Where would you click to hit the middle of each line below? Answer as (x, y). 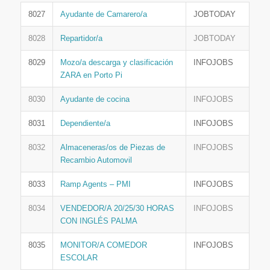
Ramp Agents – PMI (95, 184)
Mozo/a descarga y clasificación (116, 63)
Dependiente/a (85, 124)
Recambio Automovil (96, 160)
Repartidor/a (81, 39)
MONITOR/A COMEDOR (103, 245)
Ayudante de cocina (95, 99)
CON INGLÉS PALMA (99, 221)
